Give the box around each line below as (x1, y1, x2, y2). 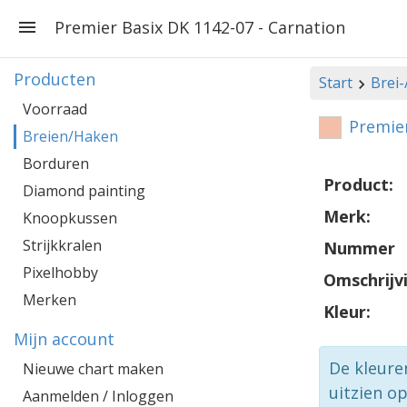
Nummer (323, 237, 395, 259)
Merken (23, 290, 76, 310)
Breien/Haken (23, 126, 118, 146)
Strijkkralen (23, 235, 102, 255)
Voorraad (23, 99, 87, 119)
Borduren (23, 154, 89, 174)
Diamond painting (23, 181, 145, 201)
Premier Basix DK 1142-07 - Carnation (55, 16, 345, 38)
